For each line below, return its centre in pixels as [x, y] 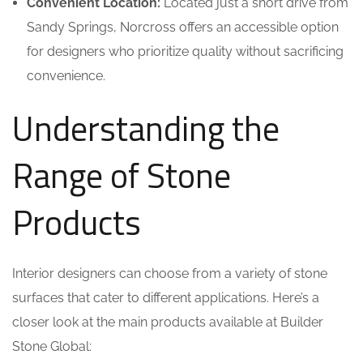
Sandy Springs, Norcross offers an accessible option [183, 27]
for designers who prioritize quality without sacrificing [185, 51]
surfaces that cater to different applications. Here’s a [166, 298]
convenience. [66, 76]
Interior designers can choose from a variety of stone [170, 273]
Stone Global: [52, 346]
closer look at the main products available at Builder [168, 322]
